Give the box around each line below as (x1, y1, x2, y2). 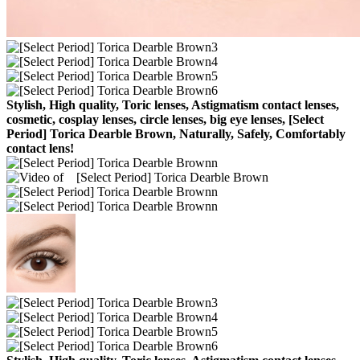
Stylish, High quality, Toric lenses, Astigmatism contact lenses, (6, 97, 339, 112)
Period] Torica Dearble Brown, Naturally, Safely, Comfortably (6, 126, 346, 141)
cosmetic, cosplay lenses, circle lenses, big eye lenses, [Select (6, 112, 324, 126)
